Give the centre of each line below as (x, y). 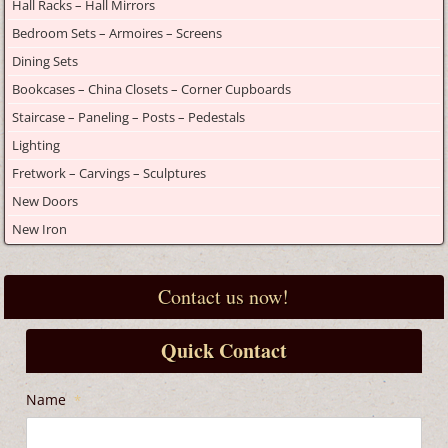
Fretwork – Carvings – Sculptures (109, 173)
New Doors (45, 201)
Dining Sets (45, 61)
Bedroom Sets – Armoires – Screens (117, 33)
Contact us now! (224, 296)
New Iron (39, 229)
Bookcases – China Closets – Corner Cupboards (151, 89)
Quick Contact (223, 350)
